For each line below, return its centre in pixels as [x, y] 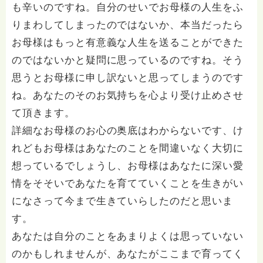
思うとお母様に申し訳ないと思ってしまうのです [128, 78]
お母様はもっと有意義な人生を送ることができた [128, 43]
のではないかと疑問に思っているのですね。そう [128, 60]
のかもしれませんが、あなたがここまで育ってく [128, 254]
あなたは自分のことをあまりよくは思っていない [128, 236]
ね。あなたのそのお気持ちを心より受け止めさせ [128, 95]
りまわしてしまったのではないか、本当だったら [128, 25]
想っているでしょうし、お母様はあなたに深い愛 [128, 166]
